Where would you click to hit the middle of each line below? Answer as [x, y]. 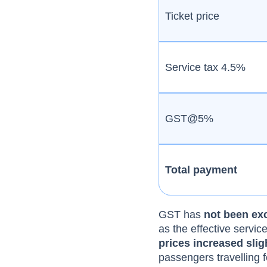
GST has [181, 215]
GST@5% [190, 119]
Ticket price [193, 16]
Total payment [201, 170]
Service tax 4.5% [206, 67]
